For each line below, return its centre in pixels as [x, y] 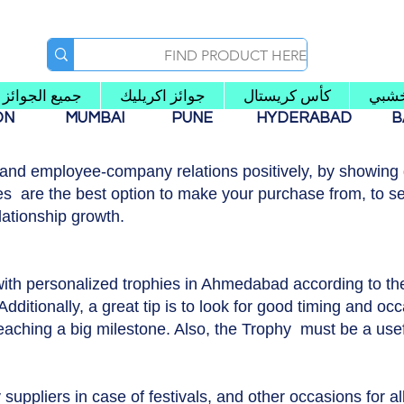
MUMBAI [98, 119]
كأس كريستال [287, 96]
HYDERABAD [313, 119]
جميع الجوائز [42, 96]
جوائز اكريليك [162, 96]
